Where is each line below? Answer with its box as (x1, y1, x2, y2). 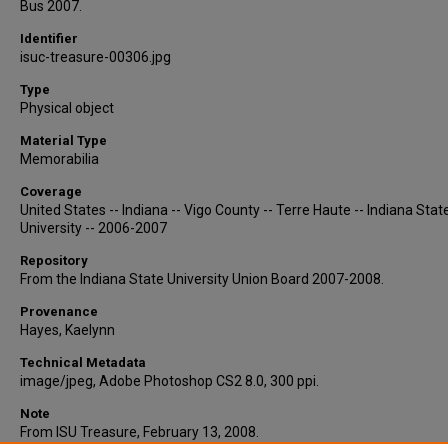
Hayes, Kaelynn (20, 322, 115, 338)
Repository (20, 253, 88, 268)
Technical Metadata (20, 355, 146, 370)
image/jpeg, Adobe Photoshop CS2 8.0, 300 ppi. (20, 373, 319, 389)
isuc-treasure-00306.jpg (20, 49, 171, 65)
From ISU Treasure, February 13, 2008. (20, 424, 259, 440)
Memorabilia (20, 151, 99, 167)
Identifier (20, 31, 78, 46)
